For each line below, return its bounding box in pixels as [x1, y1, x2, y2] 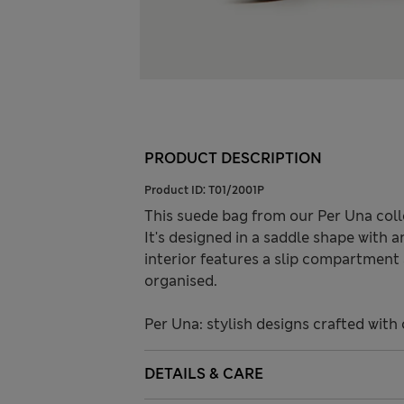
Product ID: [144, 183, 208, 198]
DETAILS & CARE [144, 364, 263, 384]
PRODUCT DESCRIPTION [144, 149, 322, 169]
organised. [144, 271, 217, 291]
